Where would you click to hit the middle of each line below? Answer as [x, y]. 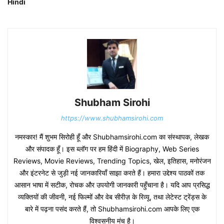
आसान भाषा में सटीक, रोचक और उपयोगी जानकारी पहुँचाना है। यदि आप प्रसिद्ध [112, 185]
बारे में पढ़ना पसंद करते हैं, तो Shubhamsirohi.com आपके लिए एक [112, 209]
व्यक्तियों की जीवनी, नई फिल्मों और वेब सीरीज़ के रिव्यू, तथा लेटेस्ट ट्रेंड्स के [112, 197]
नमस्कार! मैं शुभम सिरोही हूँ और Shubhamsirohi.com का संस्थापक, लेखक [112, 137]
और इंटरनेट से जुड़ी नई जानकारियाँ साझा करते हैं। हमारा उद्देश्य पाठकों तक [112, 173]
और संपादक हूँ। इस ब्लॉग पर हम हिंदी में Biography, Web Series [112, 149]
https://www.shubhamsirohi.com [112, 118]
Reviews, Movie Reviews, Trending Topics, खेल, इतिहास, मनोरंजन [112, 161]
